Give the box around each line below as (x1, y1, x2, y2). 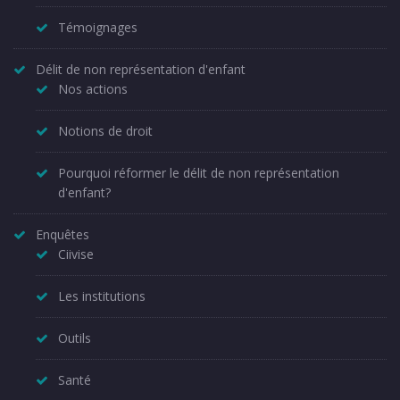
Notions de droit (58, 121, 153, 139)
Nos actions (58, 79, 128, 97)
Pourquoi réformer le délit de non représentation (58, 163, 339, 181)
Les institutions (58, 287, 146, 304)
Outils (58, 329, 91, 346)
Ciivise (58, 245, 94, 262)
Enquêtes (36, 225, 89, 243)
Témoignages (58, 18, 137, 36)
